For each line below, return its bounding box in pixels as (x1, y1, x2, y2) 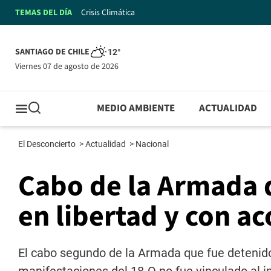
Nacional (135, 139, 171, 149)
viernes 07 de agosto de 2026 (19, 60, 119, 73)
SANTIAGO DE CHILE (15, 46, 90, 59)
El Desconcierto (18, 139, 77, 149)
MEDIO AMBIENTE (97, 101, 175, 116)
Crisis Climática (81, 6, 135, 19)
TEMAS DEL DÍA (15, 6, 72, 19)
